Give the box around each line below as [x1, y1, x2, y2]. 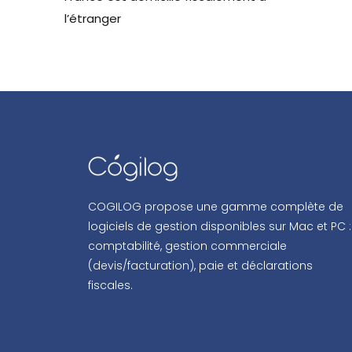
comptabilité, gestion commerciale [88, 237, 287, 254]
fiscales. [88, 277, 133, 293]
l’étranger [64, 10, 121, 27]
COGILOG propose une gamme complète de [88, 198, 343, 214]
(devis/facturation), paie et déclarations [88, 257, 313, 273]
